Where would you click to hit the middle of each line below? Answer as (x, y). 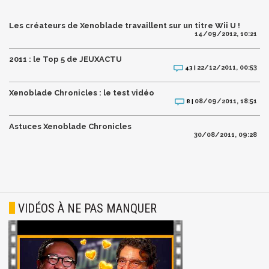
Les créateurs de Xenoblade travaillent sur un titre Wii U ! (125, 25)
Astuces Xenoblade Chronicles (70, 126)
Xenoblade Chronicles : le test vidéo (82, 92)
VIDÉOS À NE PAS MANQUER (87, 208)
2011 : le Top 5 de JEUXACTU (65, 59)
